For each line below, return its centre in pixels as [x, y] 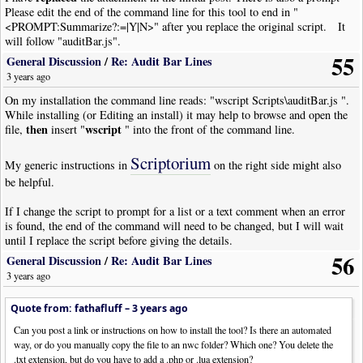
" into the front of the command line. [210, 129]
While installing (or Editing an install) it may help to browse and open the [177, 114]
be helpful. [30, 181]
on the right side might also [276, 164]
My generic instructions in [68, 164]
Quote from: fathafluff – [72, 308]
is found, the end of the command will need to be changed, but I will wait [175, 225]
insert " [67, 129]
